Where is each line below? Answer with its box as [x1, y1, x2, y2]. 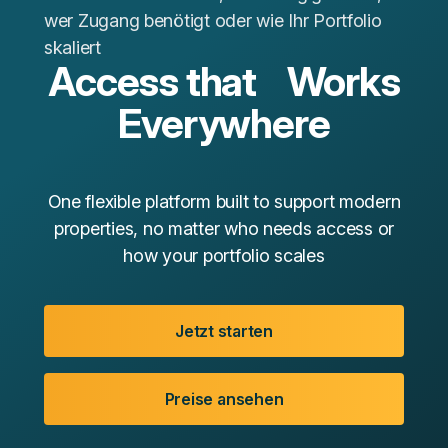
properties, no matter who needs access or [54, 218, 394, 240]
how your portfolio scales [123, 245, 325, 267]
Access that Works [48, 57, 400, 107]
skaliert [44, 37, 101, 59]
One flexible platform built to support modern [47, 191, 401, 213]
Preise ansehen [164, 389, 284, 410]
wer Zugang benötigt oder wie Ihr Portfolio [44, 10, 382, 32]
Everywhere [118, 99, 330, 149]
